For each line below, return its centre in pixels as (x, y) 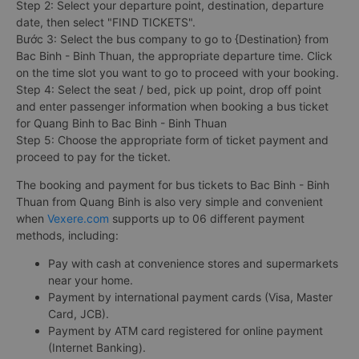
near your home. (91, 280)
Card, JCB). (79, 313)
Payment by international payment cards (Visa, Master (190, 296)
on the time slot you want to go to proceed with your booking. (177, 72)
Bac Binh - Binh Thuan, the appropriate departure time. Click (174, 55)
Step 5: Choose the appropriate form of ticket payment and (172, 139)
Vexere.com (78, 218)
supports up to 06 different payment (207, 218)
